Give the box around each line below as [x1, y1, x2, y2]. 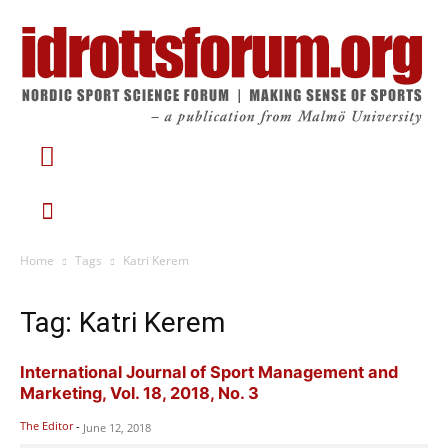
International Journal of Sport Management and [20, 361, 398, 382]
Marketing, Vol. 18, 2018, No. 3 [20, 382, 259, 403]
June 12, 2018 [83, 419, 151, 435]
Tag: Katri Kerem [20, 305, 225, 339]
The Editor [20, 417, 73, 433]
